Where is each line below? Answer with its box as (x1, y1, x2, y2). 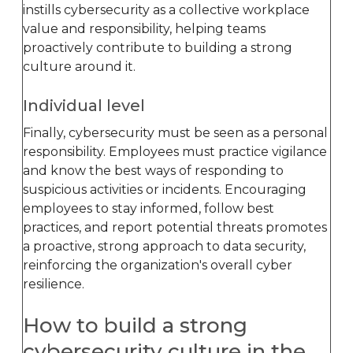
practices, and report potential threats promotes (23, 219, 327, 235)
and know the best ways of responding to (23, 162, 284, 178)
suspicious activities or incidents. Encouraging (23, 181, 307, 197)
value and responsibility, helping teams (23, 20, 266, 36)
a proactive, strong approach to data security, (23, 238, 306, 254)
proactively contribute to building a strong (23, 39, 292, 55)
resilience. (23, 276, 84, 292)
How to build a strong (23, 312, 247, 338)
